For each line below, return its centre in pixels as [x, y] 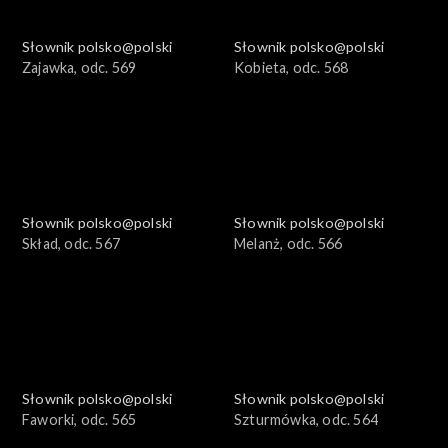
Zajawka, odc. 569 [79, 68]
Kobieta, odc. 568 [291, 68]
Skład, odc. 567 [71, 244]
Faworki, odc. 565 [79, 420]
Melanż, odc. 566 [288, 244]
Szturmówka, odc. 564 [306, 420]
